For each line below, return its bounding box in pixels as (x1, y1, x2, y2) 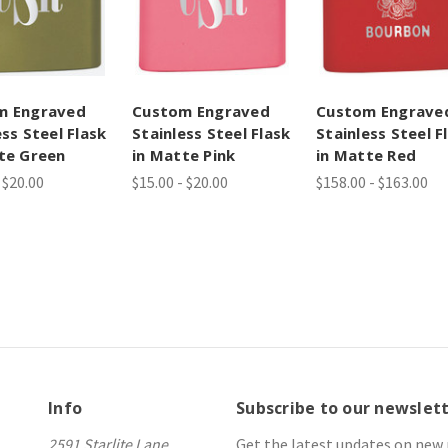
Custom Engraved (132, 100, 270, 121)
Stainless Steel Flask (132, 122, 291, 143)
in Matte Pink (132, 144, 236, 165)
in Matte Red (316, 144, 416, 165)
